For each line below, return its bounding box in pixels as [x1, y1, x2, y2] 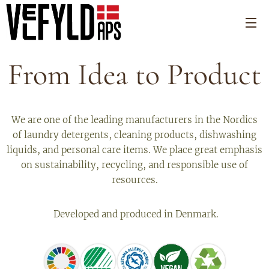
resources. [111, 174, 158, 186]
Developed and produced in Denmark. [50, 208, 219, 220]
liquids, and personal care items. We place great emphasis [7, 144, 262, 156]
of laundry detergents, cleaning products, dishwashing [13, 129, 256, 141]
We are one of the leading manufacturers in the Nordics [11, 114, 258, 125]
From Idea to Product [8, 56, 261, 92]
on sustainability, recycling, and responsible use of [21, 159, 248, 171]
